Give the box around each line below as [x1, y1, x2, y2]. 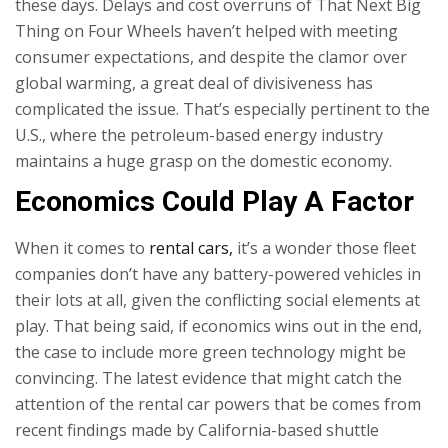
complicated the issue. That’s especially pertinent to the [15, 97, 430, 120]
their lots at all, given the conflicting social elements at [15, 288, 420, 311]
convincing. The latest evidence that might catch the [15, 366, 402, 389]
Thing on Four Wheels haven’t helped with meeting [15, 19, 398, 42]
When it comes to [15, 236, 149, 259]
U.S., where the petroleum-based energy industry [15, 123, 383, 146]
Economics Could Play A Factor [15, 184, 414, 218]
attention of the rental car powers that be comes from [15, 392, 421, 415]
